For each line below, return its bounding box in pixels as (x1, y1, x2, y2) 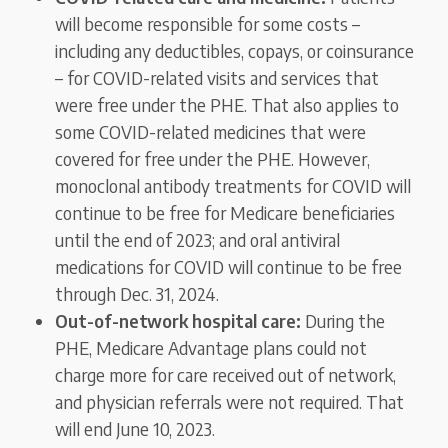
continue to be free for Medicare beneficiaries (55, 201, 396, 225)
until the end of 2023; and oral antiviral (55, 228, 341, 252)
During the (301, 309, 386, 333)
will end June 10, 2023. (55, 417, 216, 441)
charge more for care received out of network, (55, 363, 397, 387)
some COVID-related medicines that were (55, 120, 367, 144)
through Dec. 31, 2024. (55, 282, 220, 306)
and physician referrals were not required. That (55, 390, 405, 414)
